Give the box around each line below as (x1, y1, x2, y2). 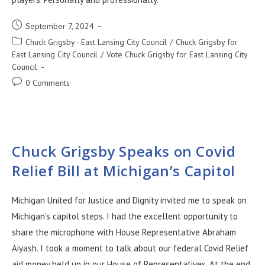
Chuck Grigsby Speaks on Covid (12, 141, 236, 161)
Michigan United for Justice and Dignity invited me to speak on (12, 195, 247, 206)
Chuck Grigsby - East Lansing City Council (25, 37, 167, 47)
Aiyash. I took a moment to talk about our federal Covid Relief (12, 243, 248, 254)
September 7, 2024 (25, 21, 94, 31)
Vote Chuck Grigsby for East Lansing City (106, 49, 247, 60)
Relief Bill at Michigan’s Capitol (12, 161, 235, 180)
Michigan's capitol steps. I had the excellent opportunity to (12, 211, 238, 222)
